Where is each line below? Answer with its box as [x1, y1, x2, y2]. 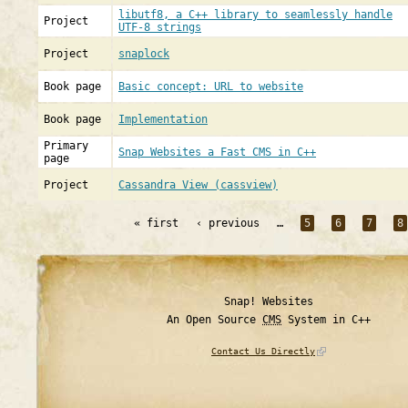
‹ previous [196, 217, 260, 229]
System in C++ [281, 313, 371, 327]
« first [134, 217, 179, 229]
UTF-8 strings [118, 21, 201, 34]
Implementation [118, 113, 208, 126]
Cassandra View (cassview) [118, 178, 278, 191]
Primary [44, 139, 88, 152]
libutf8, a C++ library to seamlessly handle [118, 8, 393, 21]
